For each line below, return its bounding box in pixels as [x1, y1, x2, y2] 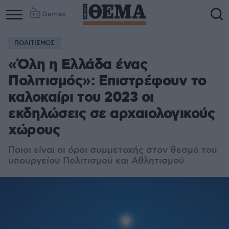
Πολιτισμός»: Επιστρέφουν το [8, 72, 207, 91]
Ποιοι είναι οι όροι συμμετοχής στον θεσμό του [8, 145, 217, 156]
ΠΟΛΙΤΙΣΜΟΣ [14, 39, 55, 47]
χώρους [8, 121, 60, 140]
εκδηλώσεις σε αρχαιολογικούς [8, 105, 215, 124]
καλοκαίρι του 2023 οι [8, 88, 154, 107]
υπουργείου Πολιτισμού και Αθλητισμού [8, 155, 185, 167]
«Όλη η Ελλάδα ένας [8, 56, 147, 75]
